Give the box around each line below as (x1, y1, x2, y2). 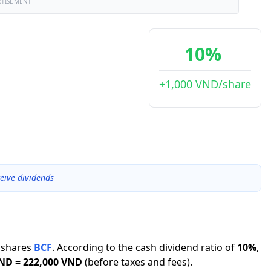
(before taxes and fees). (85, 255, 192, 269)
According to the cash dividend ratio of (57, 241, 235, 254)
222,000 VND (23, 255, 82, 269)
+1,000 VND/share (159, 77, 251, 91)
